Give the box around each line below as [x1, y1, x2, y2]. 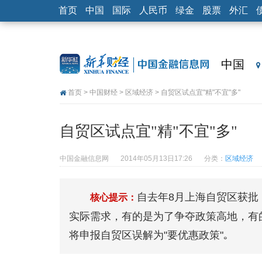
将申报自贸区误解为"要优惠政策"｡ [69, 229, 229, 241]
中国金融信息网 [60, 154, 109, 163]
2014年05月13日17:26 [120, 154, 192, 163]
